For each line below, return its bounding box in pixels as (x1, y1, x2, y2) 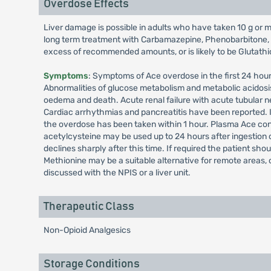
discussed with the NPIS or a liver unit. (43, 168, 191, 178)
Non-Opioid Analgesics (43, 225, 131, 236)
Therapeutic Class (43, 201, 134, 213)
